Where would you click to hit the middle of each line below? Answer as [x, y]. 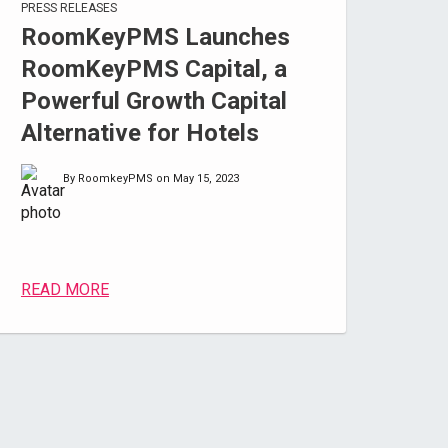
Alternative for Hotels [139, 133]
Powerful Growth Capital [153, 101]
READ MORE [64, 289]
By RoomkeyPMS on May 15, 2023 [150, 178]
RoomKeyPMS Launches [155, 37]
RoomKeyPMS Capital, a [153, 69]
